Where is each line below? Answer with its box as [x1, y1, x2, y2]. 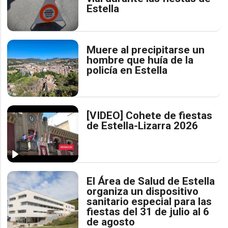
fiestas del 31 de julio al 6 [87, 206, 210, 218]
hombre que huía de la [87, 54, 194, 67]
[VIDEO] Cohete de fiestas [87, 109, 213, 122]
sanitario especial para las [87, 195, 212, 208]
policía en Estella [87, 64, 168, 77]
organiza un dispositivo [87, 185, 199, 198]
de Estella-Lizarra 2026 [87, 120, 198, 132]
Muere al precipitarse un [87, 44, 205, 56]
